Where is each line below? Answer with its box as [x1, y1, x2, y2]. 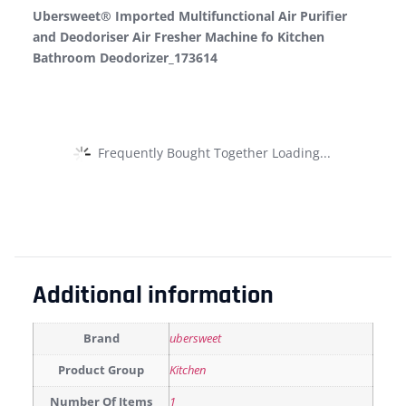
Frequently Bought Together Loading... [97, 143, 331, 161]
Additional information [33, 279, 274, 313]
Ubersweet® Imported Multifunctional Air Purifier [33, 7, 347, 25]
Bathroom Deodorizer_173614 [33, 49, 217, 67]
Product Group [58, 362, 144, 379]
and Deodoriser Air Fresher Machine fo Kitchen [33, 28, 324, 46]
